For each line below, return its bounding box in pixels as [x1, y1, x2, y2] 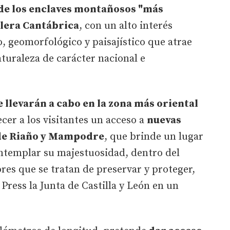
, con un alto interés [79, 19, 172, 32]
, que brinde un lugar [104, 130, 203, 143]
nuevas [147, 113, 181, 127]
